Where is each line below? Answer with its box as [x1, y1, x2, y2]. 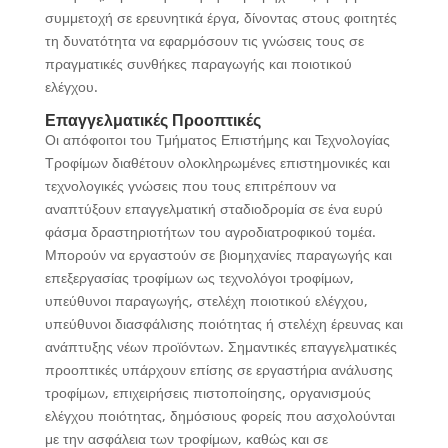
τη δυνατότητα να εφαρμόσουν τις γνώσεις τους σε [44, 31, 364, 50]
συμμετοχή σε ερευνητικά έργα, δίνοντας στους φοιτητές [44, 8, 397, 27]
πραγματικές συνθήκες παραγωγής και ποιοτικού [44, 54, 352, 73]
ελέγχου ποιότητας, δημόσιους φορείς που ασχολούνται [44, 406, 395, 425]
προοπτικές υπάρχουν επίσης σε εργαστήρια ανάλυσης [44, 360, 393, 379]
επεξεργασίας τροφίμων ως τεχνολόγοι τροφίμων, [44, 268, 354, 287]
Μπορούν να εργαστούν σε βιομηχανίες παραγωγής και [44, 245, 392, 264]
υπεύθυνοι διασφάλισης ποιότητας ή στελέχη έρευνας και [44, 314, 403, 333]
